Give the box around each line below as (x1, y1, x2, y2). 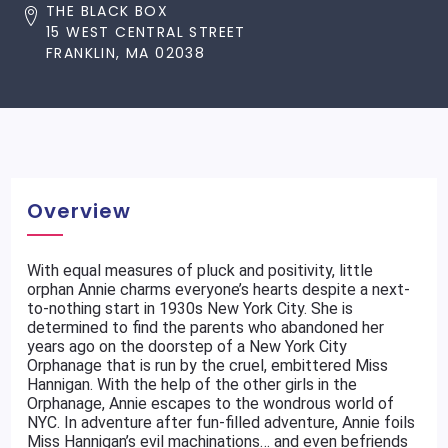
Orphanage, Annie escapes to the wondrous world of (27, 394, 395, 413)
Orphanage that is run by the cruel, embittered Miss (27, 356, 389, 375)
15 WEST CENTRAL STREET (46, 22, 246, 42)
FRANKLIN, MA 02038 (46, 43, 206, 63)
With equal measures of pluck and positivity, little (27, 261, 374, 280)
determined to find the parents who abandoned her (27, 318, 385, 337)
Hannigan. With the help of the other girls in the (27, 375, 358, 394)
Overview (27, 197, 132, 225)
